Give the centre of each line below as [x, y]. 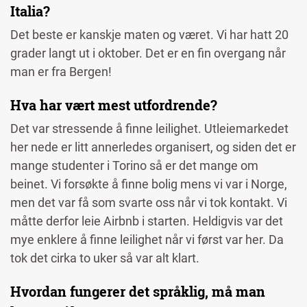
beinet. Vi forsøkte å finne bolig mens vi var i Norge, [149, 184]
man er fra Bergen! [62, 71]
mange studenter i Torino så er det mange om [134, 165]
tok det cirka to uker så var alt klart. [108, 258]
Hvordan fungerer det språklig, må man [138, 291]
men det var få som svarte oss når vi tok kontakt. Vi [149, 202]
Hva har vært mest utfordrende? [115, 105]
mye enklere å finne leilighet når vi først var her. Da [147, 239]
